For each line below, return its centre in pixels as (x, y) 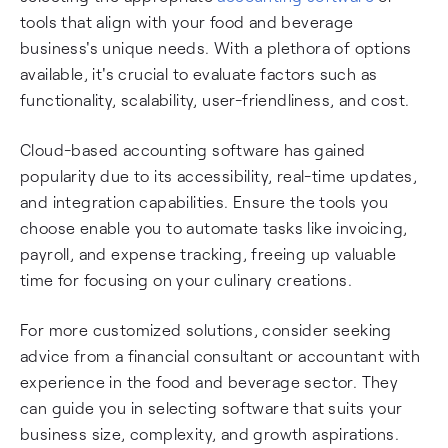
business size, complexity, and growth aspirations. (209, 433)
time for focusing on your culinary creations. (186, 279)
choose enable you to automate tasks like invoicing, (214, 227)
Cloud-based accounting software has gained (193, 149)
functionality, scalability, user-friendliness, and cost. (215, 99)
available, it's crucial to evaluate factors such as (199, 73)
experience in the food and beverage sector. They (209, 381)
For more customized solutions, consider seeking (206, 329)
